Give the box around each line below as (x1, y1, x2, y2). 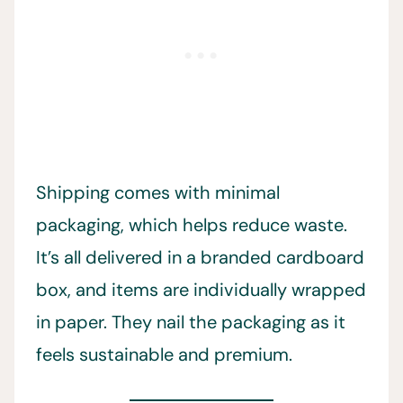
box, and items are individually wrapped (36, 278, 366, 302)
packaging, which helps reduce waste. (36, 213, 347, 237)
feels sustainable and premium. (36, 343, 292, 367)
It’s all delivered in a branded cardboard (36, 246, 364, 270)
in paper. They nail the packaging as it (36, 310, 345, 335)
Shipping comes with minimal (36, 181, 280, 205)
